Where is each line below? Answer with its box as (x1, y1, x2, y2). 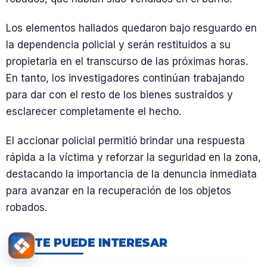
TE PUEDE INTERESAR (35, 235, 167, 250)
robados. (6, 201, 47, 213)
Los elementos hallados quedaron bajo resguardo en (6, 21, 257, 34)
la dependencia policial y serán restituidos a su (6, 38, 231, 51)
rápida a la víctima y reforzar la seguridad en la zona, (6, 151, 261, 163)
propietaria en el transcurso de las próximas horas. (6, 55, 248, 67)
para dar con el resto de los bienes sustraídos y (6, 88, 233, 101)
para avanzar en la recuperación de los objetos (6, 185, 231, 197)
